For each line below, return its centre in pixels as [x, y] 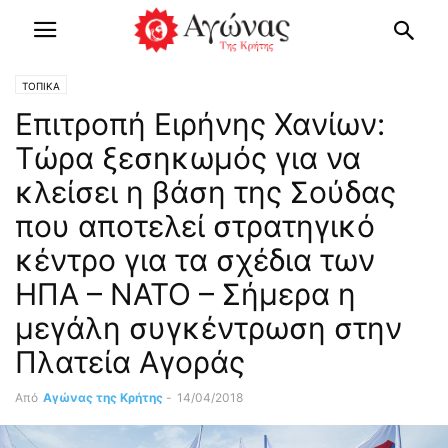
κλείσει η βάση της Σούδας [205, 192]
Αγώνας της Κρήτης [103, 397]
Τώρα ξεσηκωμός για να [188, 158]
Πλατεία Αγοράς [130, 362]
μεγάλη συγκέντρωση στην [208, 328]
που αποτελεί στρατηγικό [195, 226]
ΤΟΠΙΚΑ [41, 86]
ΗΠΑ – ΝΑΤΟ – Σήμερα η [185, 294]
